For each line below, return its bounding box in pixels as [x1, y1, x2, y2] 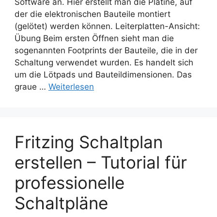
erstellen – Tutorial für [15, 152, 187, 173]
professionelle [15, 172, 124, 193]
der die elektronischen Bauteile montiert [15, 9, 170, 19]
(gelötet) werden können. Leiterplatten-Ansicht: [15, 21, 200, 31]
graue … [15, 82, 48, 92]
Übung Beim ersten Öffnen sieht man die [15, 33, 174, 44]
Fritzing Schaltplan [15, 132, 163, 153]
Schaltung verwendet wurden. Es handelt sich [15, 58, 193, 68]
